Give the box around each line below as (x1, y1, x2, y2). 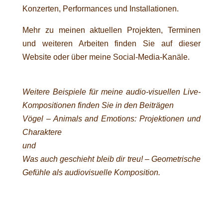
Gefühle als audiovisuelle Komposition (22, 168, 158, 177)
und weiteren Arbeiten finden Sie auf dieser (22, 39, 201, 48)
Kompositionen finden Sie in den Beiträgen (22, 101, 174, 110)
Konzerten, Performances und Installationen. (22, 4, 179, 13)
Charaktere (22, 127, 62, 136)
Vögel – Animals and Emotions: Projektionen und (22, 114, 201, 123)
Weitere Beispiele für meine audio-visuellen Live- (22, 87, 201, 96)
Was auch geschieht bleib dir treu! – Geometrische (22, 154, 201, 163)
